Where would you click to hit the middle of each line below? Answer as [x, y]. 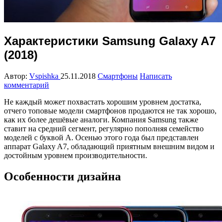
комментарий [27, 85]
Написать [156, 76]
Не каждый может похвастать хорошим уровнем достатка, [103, 102]
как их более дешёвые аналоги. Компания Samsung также [101, 119]
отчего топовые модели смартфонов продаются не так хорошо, [110, 111]
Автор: [17, 76]
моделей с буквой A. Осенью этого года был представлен [101, 137]
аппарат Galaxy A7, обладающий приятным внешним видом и [109, 146]
